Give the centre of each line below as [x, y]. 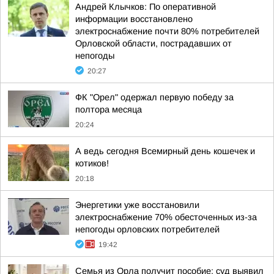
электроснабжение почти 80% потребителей [167, 31]
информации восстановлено [134, 19]
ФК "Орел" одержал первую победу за [154, 97]
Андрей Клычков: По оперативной [146, 7]
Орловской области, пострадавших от [154, 43]
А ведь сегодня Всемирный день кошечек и [165, 151]
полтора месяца [109, 109]
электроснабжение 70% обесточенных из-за [166, 217]
